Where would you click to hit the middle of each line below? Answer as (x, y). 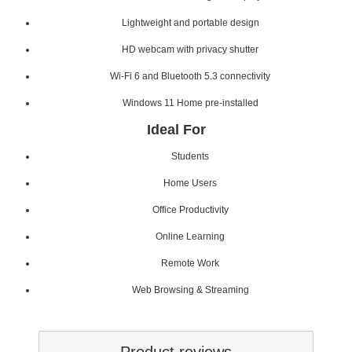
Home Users (190, 183)
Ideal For (176, 129)
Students (190, 156)
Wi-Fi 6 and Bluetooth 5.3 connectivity (190, 76)
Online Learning (190, 236)
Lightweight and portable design (190, 22)
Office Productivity (190, 209)
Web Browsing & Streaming (190, 290)
